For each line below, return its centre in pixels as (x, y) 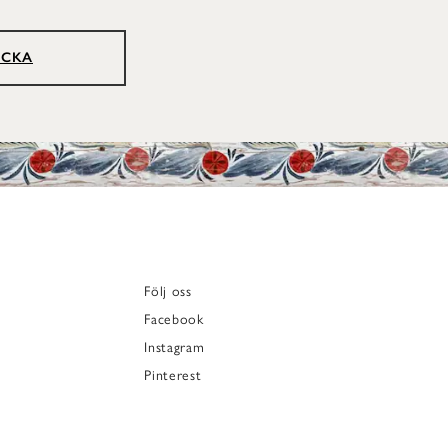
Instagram (174, 347)
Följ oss (168, 291)
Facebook (174, 319)
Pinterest (173, 375)
